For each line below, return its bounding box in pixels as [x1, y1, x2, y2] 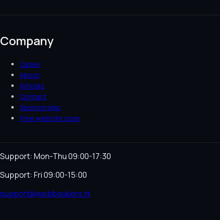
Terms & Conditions [34, 207, 105, 218]
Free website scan [20, 113, 80, 123]
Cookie [154, 207, 180, 218]
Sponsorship [20, 103, 61, 112]
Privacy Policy [105, 207, 154, 218]
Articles [20, 81, 45, 91]
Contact [20, 92, 47, 102]
